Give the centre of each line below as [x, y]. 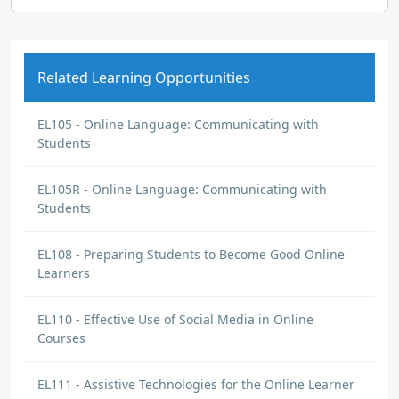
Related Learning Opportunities [144, 77]
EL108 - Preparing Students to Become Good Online [191, 254]
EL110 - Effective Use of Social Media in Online [175, 319]
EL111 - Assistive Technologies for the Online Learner [196, 384]
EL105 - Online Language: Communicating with [178, 124]
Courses [61, 338]
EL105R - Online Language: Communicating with [182, 189]
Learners [64, 273]
